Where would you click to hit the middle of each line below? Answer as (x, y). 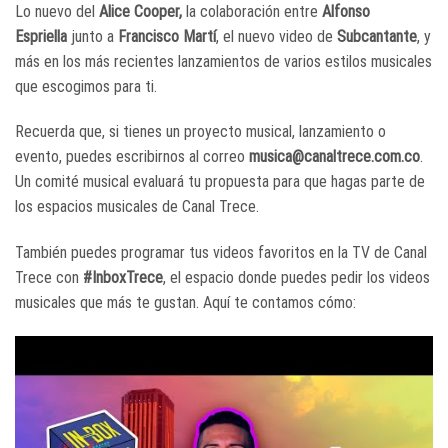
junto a (92, 36)
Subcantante (377, 36)
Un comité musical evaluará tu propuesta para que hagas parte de (220, 182)
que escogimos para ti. (86, 86)
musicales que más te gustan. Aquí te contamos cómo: (185, 303)
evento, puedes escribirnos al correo (132, 157)
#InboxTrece (123, 278)
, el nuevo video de (276, 36)
